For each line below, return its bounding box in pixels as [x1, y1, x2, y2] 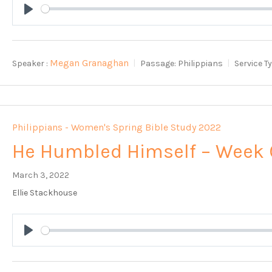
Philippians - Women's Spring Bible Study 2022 [12, 121, 222, 134]
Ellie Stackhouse [12, 188, 78, 199]
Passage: [140, 58, 177, 69]
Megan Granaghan [50, 57, 129, 69]
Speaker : [12, 58, 49, 69]
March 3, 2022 [12, 170, 70, 181]
